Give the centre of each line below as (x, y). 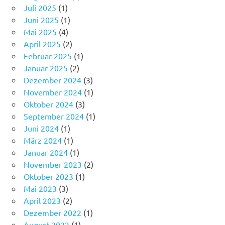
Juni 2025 (41, 20)
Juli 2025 (40, 8)
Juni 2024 (41, 128)
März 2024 (43, 140)
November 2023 (53, 164)
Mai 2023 (40, 189)
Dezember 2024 (52, 80)
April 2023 (42, 201)
